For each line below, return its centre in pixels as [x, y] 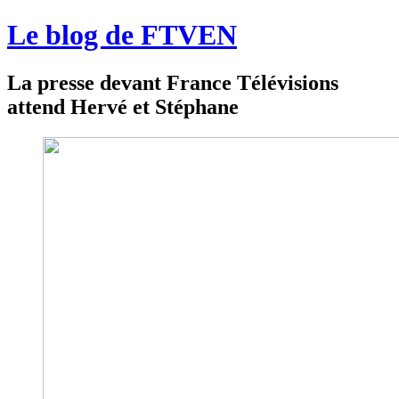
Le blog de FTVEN [122, 35]
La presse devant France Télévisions [173, 82]
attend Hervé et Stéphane [123, 106]
